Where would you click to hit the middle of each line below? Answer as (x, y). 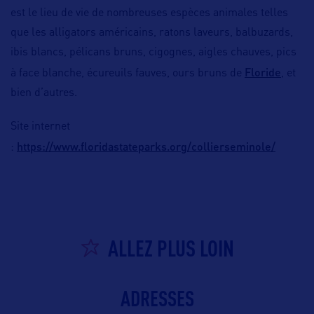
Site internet (40, 127)
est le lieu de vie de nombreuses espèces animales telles (149, 14)
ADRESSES (157, 299)
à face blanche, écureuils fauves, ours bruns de (128, 74)
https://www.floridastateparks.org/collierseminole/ (146, 146)
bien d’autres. (44, 94)
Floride (263, 72)
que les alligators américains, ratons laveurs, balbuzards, (152, 33)
